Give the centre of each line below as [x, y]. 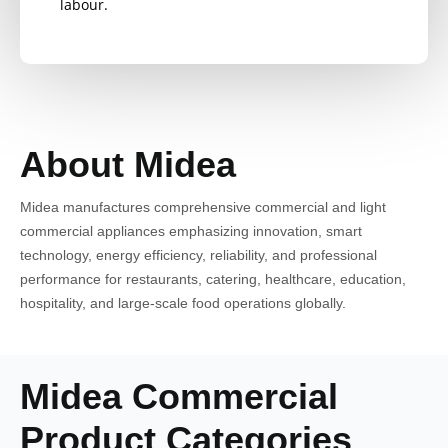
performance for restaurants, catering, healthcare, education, [213, 278]
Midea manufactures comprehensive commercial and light [203, 206]
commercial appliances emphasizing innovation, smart [191, 230]
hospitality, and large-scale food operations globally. [183, 302]
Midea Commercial [179, 396]
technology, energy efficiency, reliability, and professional [198, 254]
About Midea [128, 164]
